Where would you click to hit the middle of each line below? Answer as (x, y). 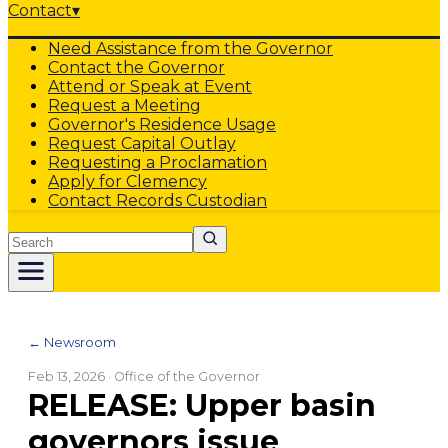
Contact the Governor (136, 67)
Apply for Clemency (127, 181)
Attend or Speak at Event (150, 86)
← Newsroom (72, 342)
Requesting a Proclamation (157, 162)
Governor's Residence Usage (162, 124)
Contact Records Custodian (157, 200)
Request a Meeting (124, 105)
